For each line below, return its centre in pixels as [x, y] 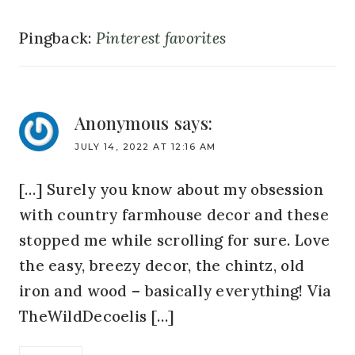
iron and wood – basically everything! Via [176, 290]
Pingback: [57, 38]
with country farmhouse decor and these [174, 214]
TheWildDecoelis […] [97, 316]
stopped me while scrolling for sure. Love [175, 240]
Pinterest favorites [161, 38]
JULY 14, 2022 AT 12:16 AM [145, 147]
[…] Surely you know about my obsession [171, 189]
